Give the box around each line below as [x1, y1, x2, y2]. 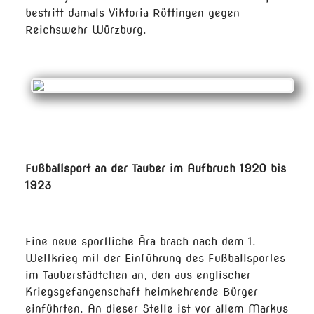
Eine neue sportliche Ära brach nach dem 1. [25, 235, 256, 249]
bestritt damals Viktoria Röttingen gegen [25, 6, 240, 20]
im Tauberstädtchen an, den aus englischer [25, 268, 251, 282]
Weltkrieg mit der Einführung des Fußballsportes [25, 252, 285, 266]
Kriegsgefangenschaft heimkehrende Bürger [25, 285, 258, 299]
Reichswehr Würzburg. [25, 23, 146, 37]
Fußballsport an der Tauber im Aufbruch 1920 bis [25, 162, 286, 176]
